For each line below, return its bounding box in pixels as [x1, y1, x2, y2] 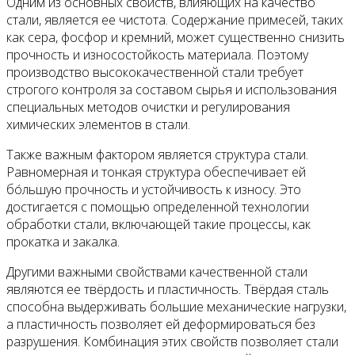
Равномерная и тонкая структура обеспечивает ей [6, 162, 306, 181]
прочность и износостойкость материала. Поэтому [6, 45, 308, 63]
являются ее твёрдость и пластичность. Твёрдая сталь [6, 280, 329, 298]
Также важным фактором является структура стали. [6, 145, 308, 163]
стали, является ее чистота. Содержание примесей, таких [6, 10, 343, 29]
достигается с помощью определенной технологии [6, 197, 309, 216]
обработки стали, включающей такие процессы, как [6, 215, 311, 233]
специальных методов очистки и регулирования [6, 97, 290, 116]
